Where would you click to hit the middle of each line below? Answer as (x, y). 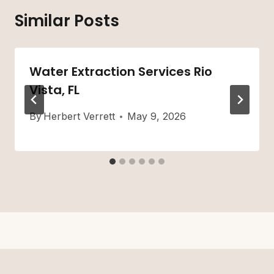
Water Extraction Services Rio (121, 72)
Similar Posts (67, 21)
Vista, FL (54, 90)
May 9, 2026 (157, 117)
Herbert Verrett (80, 117)
